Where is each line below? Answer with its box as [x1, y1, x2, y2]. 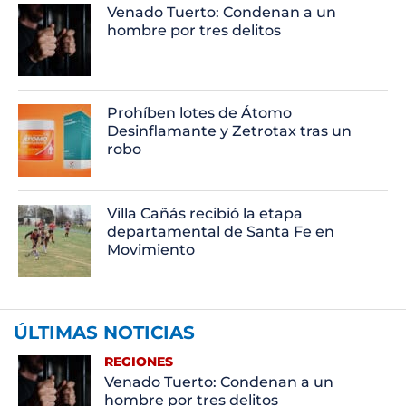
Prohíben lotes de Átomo [107, 103, 293, 121]
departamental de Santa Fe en [107, 222, 335, 240]
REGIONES [103, 353, 173, 370]
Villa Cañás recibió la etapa [107, 204, 304, 222]
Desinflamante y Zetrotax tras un [107, 121, 353, 140]
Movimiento [107, 240, 196, 258]
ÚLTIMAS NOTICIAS [14, 321, 195, 343]
